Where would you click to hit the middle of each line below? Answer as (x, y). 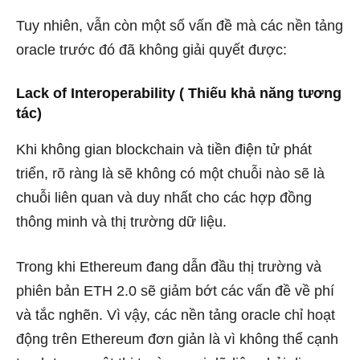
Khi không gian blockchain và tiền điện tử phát (164, 149)
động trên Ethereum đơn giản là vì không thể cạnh (177, 339)
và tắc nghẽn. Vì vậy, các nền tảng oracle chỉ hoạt (176, 315)
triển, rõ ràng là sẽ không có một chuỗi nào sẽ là (170, 174)
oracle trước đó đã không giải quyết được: (151, 50)
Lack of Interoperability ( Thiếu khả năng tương (179, 93)
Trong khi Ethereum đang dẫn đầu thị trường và (169, 267)
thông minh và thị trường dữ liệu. (121, 222)
